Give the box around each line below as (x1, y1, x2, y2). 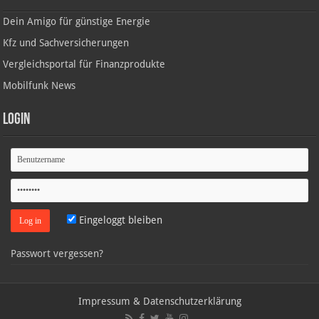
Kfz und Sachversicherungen (3, 37, 130, 49)
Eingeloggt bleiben (76, 214, 163, 226)
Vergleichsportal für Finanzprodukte (3, 58, 166, 70)
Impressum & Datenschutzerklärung (78, 296, 241, 308)
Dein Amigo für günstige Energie (3, 16, 151, 28)
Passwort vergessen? (11, 248, 104, 260)
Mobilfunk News (3, 80, 76, 92)
